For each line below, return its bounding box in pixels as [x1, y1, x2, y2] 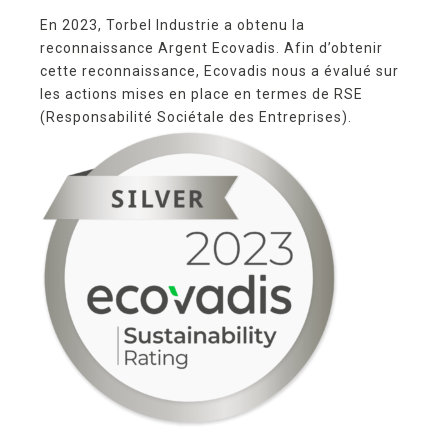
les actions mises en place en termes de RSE [40, 85, 363, 102]
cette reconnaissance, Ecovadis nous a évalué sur [40, 62, 399, 79]
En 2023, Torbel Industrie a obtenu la [40, 16, 305, 33]
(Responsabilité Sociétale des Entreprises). [40, 108, 352, 125]
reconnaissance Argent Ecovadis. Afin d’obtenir [40, 39, 383, 56]
